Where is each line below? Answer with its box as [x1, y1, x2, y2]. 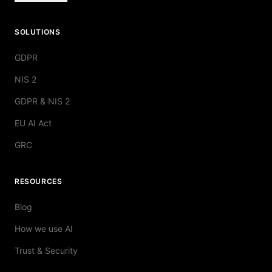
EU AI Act [15, 118, 52, 129]
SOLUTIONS [15, 27, 61, 37]
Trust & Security [15, 245, 78, 256]
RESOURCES [15, 177, 63, 186]
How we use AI [15, 223, 73, 234]
